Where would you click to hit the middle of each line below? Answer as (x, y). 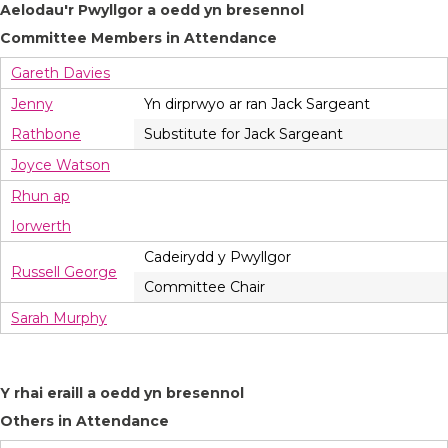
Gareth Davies (60, 73)
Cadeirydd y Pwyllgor (217, 257)
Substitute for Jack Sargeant (243, 134)
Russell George (64, 272)
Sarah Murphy (59, 318)
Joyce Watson (60, 165)
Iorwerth (41, 226)
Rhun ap (40, 196)
